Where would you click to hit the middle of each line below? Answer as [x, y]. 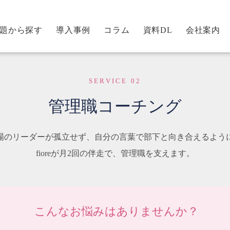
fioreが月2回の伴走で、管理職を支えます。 [115, 153]
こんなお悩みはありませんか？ [116, 211]
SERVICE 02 [115, 81]
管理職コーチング [115, 106]
